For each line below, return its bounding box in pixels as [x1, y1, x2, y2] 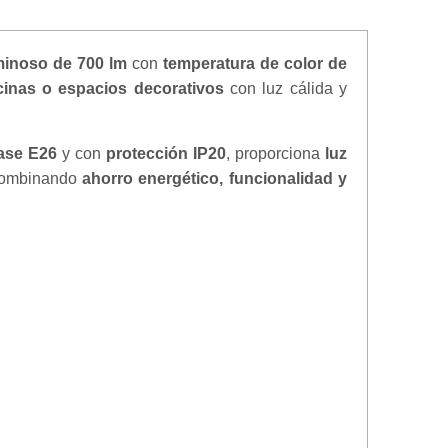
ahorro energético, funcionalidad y [82, 169, 348, 187]
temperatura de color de [162, 55, 348, 73]
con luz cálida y [223, 80, 348, 98]
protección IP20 [106, 144, 226, 162]
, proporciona [226, 144, 325, 162]
